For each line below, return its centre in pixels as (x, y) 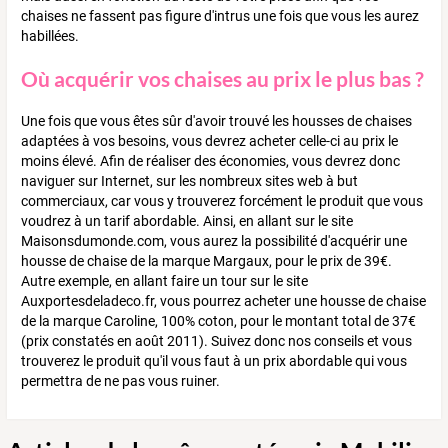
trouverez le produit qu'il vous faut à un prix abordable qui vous (214, 361)
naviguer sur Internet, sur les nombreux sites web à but (189, 181)
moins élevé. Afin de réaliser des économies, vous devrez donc (210, 161)
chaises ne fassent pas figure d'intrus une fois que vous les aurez (220, 16)
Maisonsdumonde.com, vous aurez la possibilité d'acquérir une (214, 241)
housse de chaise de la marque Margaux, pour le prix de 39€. (206, 261)
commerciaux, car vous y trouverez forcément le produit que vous (222, 201)
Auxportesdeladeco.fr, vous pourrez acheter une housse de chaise (223, 301)
